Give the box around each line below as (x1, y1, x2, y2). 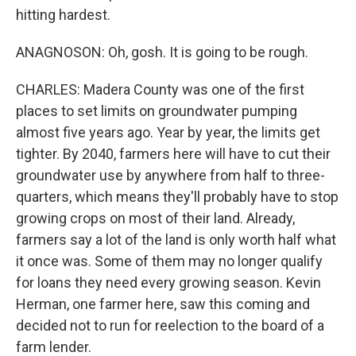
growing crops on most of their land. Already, (16, 210, 295, 226)
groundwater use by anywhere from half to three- (16, 167, 325, 184)
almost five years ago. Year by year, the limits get (16, 124, 320, 141)
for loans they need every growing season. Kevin (16, 274, 321, 291)
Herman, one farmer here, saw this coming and (16, 296, 310, 312)
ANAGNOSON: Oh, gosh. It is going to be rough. (16, 44, 308, 60)
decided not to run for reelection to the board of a (16, 317, 324, 334)
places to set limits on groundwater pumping (16, 103, 297, 119)
